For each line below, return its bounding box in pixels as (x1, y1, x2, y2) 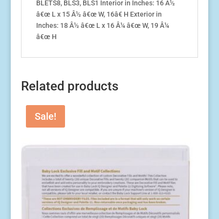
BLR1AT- (20, 11, 47, 20)
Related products (21, 79, 118, 94)
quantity (20, 34, 46, 42)
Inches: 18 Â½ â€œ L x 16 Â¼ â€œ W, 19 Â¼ (36, 22, 169, 30)
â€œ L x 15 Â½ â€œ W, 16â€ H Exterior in (36, 10, 162, 19)
